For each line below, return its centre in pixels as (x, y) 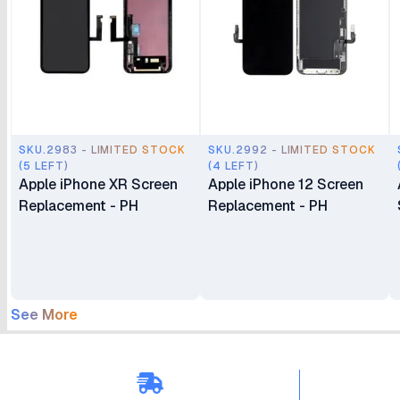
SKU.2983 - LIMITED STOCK (103, 150)
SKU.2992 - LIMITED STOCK (292, 150)
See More (44, 315)
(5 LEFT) (44, 166)
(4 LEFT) (233, 166)
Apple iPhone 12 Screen (286, 184)
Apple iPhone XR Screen (98, 184)
